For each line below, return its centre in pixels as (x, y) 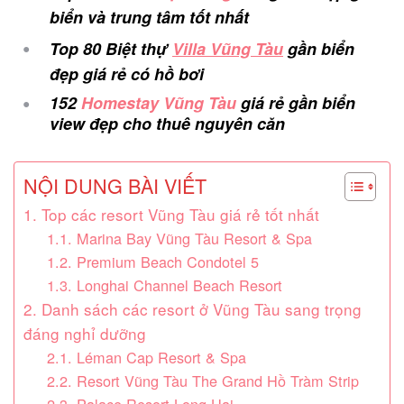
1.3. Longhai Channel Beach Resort (164, 285)
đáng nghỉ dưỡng (85, 334)
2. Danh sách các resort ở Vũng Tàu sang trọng (193, 309)
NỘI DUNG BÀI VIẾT (115, 186)
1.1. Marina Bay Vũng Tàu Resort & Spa (179, 239)
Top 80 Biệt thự (111, 49)
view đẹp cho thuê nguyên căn (167, 124)
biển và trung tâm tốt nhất (149, 18)
